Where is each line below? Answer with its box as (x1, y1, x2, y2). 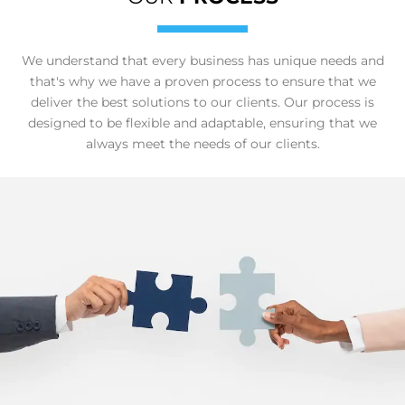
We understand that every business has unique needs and (21, 52, 384, 70)
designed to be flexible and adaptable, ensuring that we (28, 115, 377, 132)
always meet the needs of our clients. (85, 136, 320, 153)
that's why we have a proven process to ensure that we (29, 73, 376, 90)
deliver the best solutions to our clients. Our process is (31, 94, 374, 111)
